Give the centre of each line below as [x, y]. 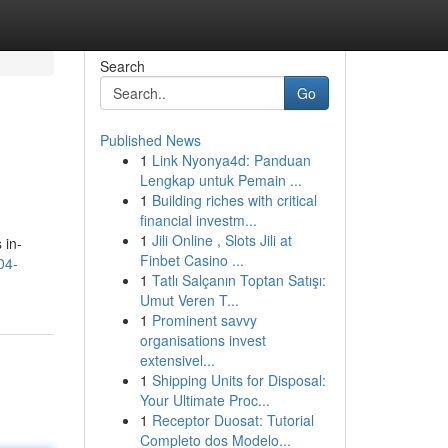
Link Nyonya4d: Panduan [231, 160]
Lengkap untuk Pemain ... [220, 180]
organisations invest [202, 340]
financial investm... [198, 220]
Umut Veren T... [189, 300]
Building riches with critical [234, 200]
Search [122, 66]
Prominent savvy [204, 320]
